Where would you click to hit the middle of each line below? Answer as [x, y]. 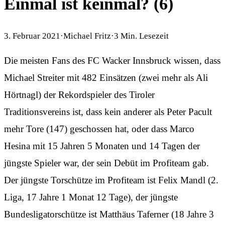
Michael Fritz [87, 36]
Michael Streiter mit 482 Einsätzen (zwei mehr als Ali [106, 77]
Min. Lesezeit [144, 36]
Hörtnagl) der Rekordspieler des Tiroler [79, 94]
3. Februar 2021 [32, 36]
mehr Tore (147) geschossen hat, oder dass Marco [99, 129]
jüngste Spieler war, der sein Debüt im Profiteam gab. [106, 163]
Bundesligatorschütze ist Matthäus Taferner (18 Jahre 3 [109, 214]
